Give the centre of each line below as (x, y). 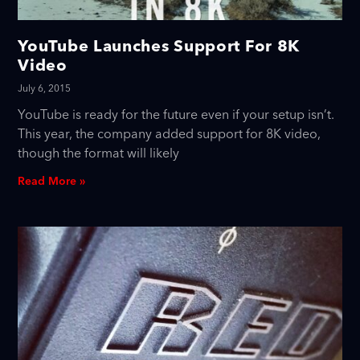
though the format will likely (99, 154)
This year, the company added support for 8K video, (170, 135)
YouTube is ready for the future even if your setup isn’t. (176, 115)
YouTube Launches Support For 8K (159, 46)
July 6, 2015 (45, 89)
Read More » (52, 182)
